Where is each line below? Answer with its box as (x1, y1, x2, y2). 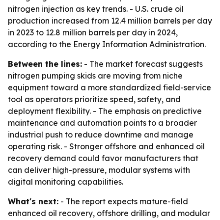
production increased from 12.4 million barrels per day (8, 16, 212, 26)
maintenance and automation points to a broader (8, 118, 197, 128)
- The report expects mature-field (58, 196, 188, 206)
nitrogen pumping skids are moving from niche (8, 71, 183, 81)
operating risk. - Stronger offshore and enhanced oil (8, 141, 205, 151)
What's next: (8, 196, 58, 206)
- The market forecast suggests (82, 59, 203, 69)
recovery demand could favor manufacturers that (8, 153, 198, 163)
